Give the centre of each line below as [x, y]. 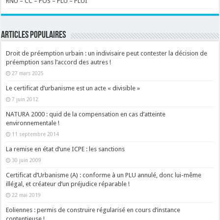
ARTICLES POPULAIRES [34, 36]
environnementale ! [33, 123]
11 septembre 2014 [36, 134]
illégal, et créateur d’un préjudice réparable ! [68, 184]
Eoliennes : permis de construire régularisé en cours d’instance [93, 210]
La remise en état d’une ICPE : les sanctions [66, 149]
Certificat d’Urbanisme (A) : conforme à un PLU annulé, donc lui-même [104, 175]
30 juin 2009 [27, 160]
